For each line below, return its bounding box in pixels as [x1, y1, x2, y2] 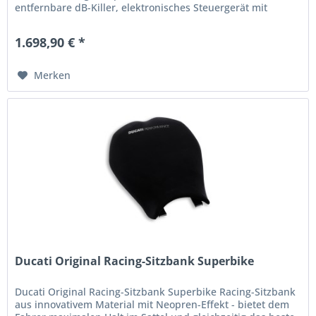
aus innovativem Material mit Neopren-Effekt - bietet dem [15, 297, 290, 311]
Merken [34, 68, 71, 83]
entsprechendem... [15, 13, 105, 28]
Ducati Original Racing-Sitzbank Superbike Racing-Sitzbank [15, 284, 296, 298]
